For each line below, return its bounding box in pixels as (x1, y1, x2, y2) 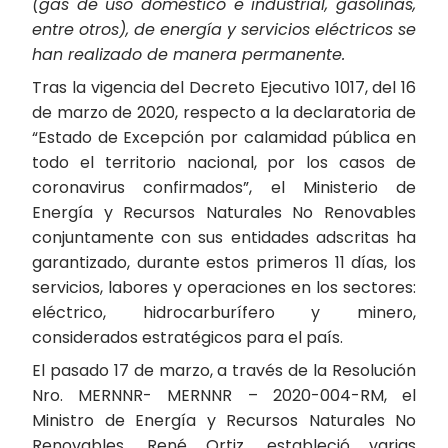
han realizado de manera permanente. (32, 43, 345, 66)
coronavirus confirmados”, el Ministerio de (32, 176, 416, 199)
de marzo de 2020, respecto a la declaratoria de (32, 101, 416, 124)
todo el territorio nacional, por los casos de (32, 151, 416, 174)
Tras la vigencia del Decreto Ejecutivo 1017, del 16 (32, 76, 416, 99)
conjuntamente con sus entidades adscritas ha (32, 226, 416, 249)
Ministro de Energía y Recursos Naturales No (32, 409, 416, 432)
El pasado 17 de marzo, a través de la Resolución (32, 359, 416, 382)
